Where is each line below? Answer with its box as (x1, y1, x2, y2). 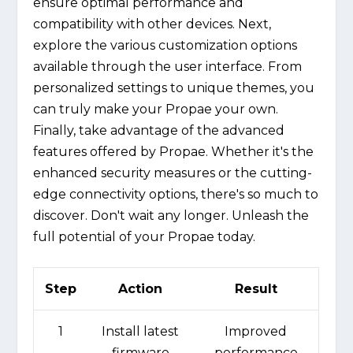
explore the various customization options (33, 37, 298, 53)
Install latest (102, 324, 180, 340)
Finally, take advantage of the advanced (33, 122, 285, 138)
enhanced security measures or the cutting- (33, 165, 313, 180)
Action (118, 281, 163, 297)
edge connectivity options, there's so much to (33, 186, 319, 202)
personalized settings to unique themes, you (33, 80, 315, 95)
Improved (225, 324, 288, 340)
